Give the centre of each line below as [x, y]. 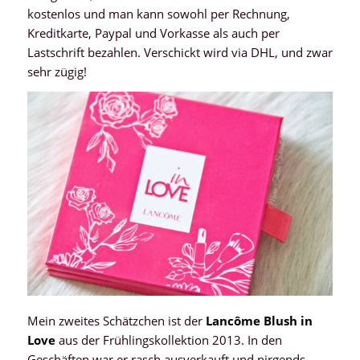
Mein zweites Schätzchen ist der [116, 320]
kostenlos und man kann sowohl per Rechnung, [158, 14]
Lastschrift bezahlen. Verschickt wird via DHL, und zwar [180, 53]
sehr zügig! [57, 72]
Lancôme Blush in [259, 320]
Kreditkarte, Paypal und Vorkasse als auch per [153, 33]
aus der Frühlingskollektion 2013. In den [168, 340]
